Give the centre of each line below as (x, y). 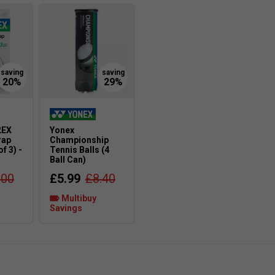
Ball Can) (68, 159)
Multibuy (78, 198)
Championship (79, 140)
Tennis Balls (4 (79, 149)
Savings (66, 208)
